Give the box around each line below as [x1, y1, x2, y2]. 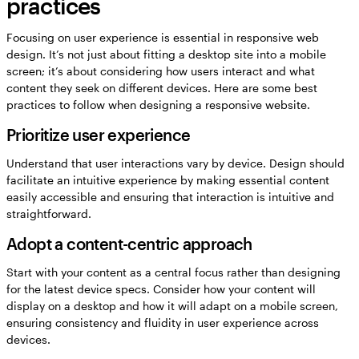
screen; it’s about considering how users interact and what [6, 64, 315, 79]
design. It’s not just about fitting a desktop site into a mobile [6, 47, 326, 62]
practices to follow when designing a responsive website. [6, 98, 310, 112]
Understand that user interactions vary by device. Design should [6, 156, 345, 171]
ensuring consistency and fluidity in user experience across [6, 316, 319, 330]
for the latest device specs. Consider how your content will [6, 282, 316, 296]
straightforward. [6, 207, 91, 221]
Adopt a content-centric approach [6, 234, 252, 254]
